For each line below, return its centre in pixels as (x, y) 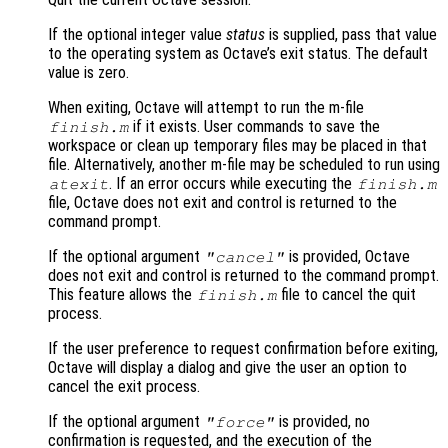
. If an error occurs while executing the (233, 184)
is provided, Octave (348, 257)
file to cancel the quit (347, 295)
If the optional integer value (137, 35)
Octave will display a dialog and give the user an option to (227, 368)
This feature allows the (122, 295)
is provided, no (323, 422)
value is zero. (88, 73)
